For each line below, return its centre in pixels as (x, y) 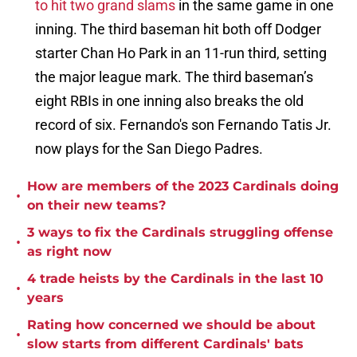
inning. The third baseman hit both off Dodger (178, 29)
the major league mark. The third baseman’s (174, 77)
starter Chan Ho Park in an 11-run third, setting (181, 53)
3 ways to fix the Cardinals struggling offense (180, 233)
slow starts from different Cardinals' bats (165, 344)
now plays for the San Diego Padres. (149, 149)
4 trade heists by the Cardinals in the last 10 (175, 279)
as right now (69, 252)
